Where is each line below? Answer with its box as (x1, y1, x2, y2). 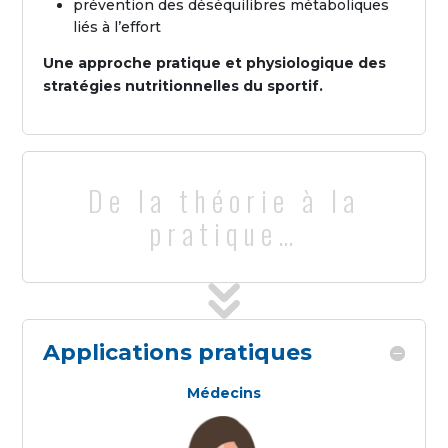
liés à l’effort (73, 18, 162, 36)
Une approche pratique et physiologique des (43, 54, 387, 72)
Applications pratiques (43, 339, 313, 366)
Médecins (187, 384, 261, 402)
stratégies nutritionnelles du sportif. (43, 77, 324, 95)
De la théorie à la (88, 180, 360, 221)
